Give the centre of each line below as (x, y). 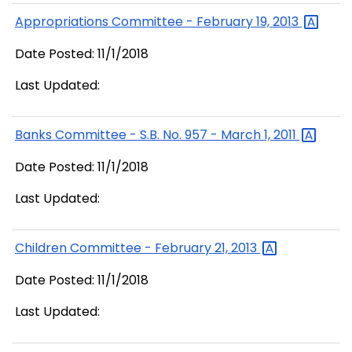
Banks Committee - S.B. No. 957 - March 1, (144, 135)
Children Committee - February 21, (123, 248)
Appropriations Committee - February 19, (144, 22)
